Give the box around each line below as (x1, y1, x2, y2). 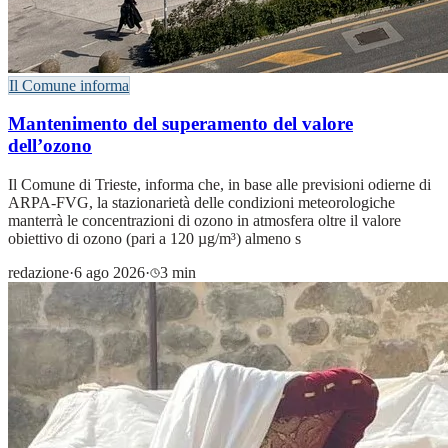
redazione (8, 264, 69, 282)
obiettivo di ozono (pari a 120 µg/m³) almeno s (8, 230, 301, 248)
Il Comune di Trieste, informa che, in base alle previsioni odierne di (8, 176, 431, 194)
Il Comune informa (9, 76, 129, 94)
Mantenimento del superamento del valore (8, 113, 353, 135)
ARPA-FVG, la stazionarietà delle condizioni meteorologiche (8, 194, 395, 212)
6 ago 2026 (74, 264, 145, 282)
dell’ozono (8, 135, 92, 157)
